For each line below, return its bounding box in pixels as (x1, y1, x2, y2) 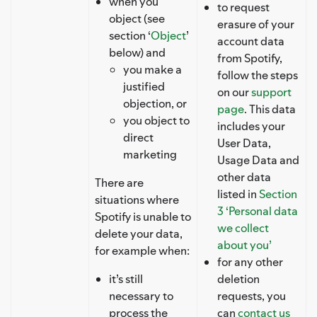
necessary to (109, 287, 173, 304)
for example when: (95, 242, 190, 258)
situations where (95, 191, 179, 207)
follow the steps (217, 67, 298, 83)
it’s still (109, 270, 143, 287)
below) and (109, 44, 166, 60)
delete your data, (95, 225, 183, 241)
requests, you (217, 287, 286, 304)
